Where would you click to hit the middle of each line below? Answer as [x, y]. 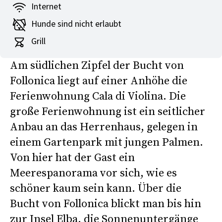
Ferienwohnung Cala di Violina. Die [98, 97]
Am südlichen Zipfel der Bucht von [97, 66]
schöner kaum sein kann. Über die [96, 189]
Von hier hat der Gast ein [72, 158]
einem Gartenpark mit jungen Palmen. [107, 143]
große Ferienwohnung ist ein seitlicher [108, 112]
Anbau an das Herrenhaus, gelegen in [104, 127]
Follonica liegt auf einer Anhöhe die [99, 81]
